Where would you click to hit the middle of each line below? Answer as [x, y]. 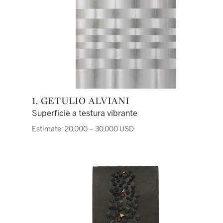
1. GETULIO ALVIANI [84, 101]
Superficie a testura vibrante [85, 113]
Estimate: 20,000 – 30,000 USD [83, 129]
